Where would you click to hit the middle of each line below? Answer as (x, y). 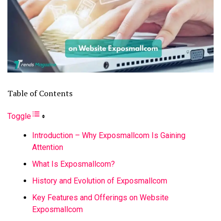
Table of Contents (40, 93)
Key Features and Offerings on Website (100, 197)
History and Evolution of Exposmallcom (100, 181)
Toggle (19, 116)
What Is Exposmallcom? (74, 164)
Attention (48, 147)
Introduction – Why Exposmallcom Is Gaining (109, 135)
